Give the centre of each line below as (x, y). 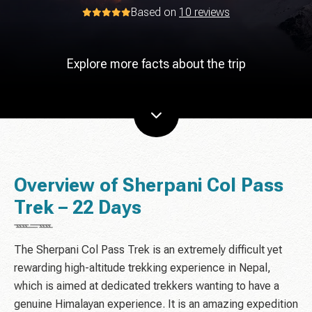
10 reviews (204, 13)
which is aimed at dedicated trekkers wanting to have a (147, 286)
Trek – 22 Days (78, 208)
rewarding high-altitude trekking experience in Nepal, (142, 268)
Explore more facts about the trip (156, 64)
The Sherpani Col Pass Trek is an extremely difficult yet (148, 250)
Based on (155, 13)
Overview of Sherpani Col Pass (149, 186)
